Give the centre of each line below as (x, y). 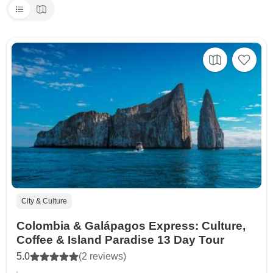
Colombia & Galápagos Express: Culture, (131, 226)
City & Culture (44, 201)
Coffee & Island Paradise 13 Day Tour (120, 240)
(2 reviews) (102, 257)
